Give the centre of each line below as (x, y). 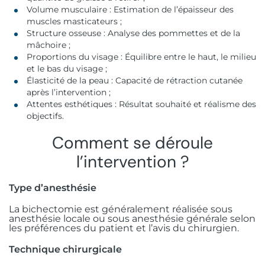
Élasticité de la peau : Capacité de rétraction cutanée (135, 80)
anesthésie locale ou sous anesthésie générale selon (132, 218)
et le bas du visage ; (67, 68)
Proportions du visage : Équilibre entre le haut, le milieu (141, 56)
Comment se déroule (132, 143)
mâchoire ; (49, 45)
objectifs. (45, 116)
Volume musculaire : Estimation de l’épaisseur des (130, 9)
